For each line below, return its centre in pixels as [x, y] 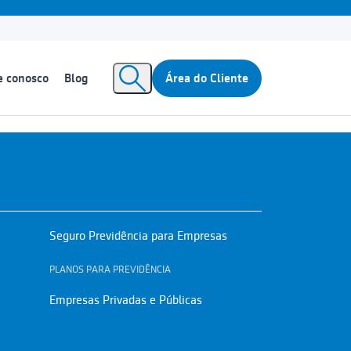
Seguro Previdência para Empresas [138, 236]
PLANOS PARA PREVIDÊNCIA [110, 269]
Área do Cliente [207, 78]
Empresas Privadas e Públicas [125, 300]
